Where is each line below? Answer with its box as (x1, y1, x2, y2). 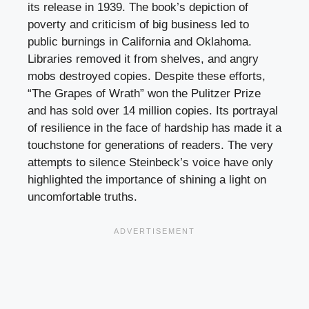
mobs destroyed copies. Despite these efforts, (28, 69, 266, 83)
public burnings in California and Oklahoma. (28, 34, 252, 48)
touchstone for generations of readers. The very (28, 138, 273, 152)
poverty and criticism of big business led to (28, 17, 249, 31)
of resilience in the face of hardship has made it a (28, 121, 281, 134)
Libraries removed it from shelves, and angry (28, 52, 259, 66)
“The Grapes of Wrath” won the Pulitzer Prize (28, 86, 261, 100)
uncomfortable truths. (28, 190, 137, 203)
